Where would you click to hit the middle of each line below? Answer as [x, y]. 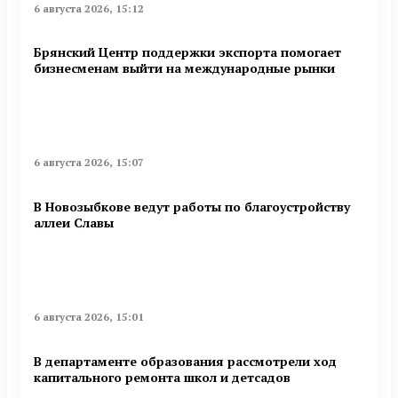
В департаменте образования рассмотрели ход [185, 361]
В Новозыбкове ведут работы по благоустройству [192, 206]
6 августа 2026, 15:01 [89, 317]
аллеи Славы [74, 222]
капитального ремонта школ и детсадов [162, 377]
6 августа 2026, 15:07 [89, 163]
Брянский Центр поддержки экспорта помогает [187, 52]
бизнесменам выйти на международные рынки [184, 68]
